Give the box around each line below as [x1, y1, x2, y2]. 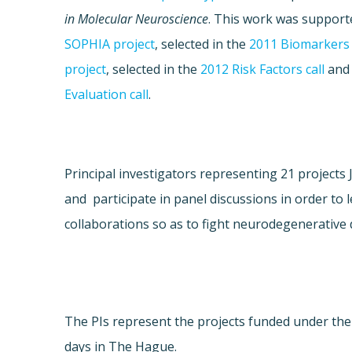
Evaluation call [64, 86, 149, 104]
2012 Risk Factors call [200, 60, 325, 79]
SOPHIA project [64, 35, 156, 53]
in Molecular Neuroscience [64, 10, 209, 28]
